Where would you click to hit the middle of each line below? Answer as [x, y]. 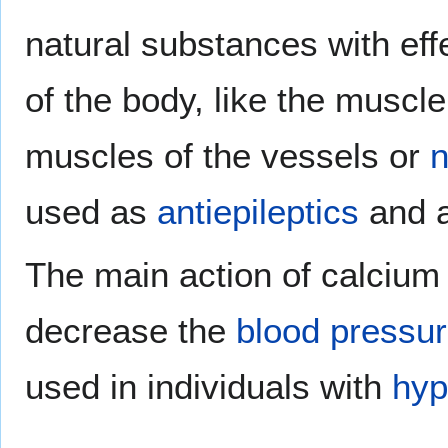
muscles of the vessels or [227, 155]
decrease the [130, 330]
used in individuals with [208, 386]
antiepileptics [258, 211]
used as [91, 211]
